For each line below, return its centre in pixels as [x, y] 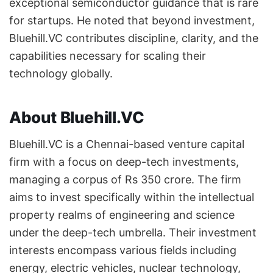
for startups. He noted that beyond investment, [132, 20]
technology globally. [61, 73]
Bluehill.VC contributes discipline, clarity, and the [134, 38]
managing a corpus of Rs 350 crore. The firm [125, 180]
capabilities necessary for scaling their [108, 55]
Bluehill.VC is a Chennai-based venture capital [127, 144]
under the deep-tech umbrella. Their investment [133, 233]
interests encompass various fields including [123, 250]
